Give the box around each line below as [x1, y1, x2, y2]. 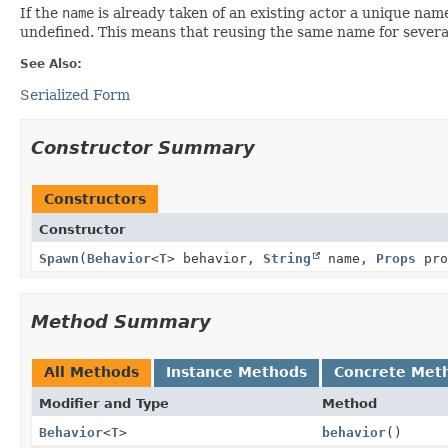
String [263, 250, 311, 266]
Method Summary [31, 310, 211, 332]
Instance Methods [166, 363, 307, 380]
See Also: [20, 56, 82, 71]
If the [20, 4, 62, 21]
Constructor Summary [31, 136, 255, 158]
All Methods [44, 363, 139, 380]
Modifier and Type [39, 395, 169, 411]
